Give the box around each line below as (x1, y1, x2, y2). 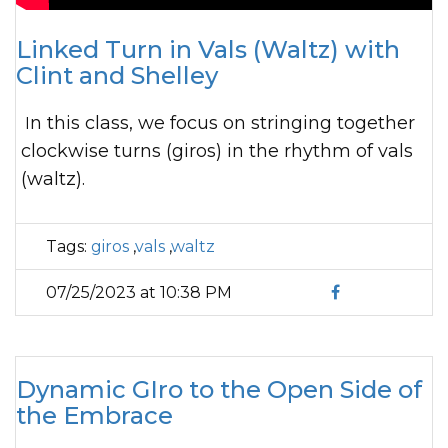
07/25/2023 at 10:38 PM (46, 283, 232, 302)
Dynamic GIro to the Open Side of (16, 375, 422, 404)
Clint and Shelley (16, 61, 218, 90)
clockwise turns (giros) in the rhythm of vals (21, 140, 413, 162)
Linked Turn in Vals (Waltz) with (16, 35, 400, 64)
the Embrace (16, 401, 173, 430)
